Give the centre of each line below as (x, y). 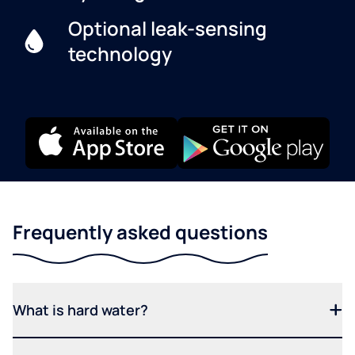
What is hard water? (80, 309)
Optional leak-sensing (167, 28)
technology (120, 53)
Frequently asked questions (140, 231)
